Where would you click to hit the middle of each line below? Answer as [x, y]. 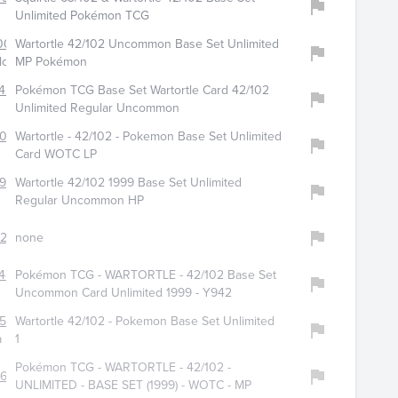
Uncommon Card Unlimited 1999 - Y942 [123, 293]
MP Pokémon [51, 62]
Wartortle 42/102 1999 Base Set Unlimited [128, 183]
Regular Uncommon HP [79, 201]
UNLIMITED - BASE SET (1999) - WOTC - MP [133, 386]
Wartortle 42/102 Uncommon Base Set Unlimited [147, 44]
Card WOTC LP [56, 155]
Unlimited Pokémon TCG [82, 16]
